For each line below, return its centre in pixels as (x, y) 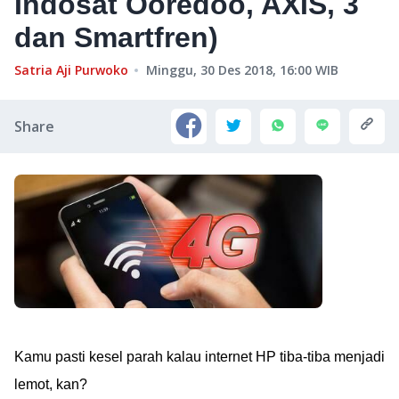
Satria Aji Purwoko (71, 70)
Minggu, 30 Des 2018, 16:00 (229, 70)
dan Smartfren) (116, 37)
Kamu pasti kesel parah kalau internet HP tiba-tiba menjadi (199, 357)
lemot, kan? (51, 384)
